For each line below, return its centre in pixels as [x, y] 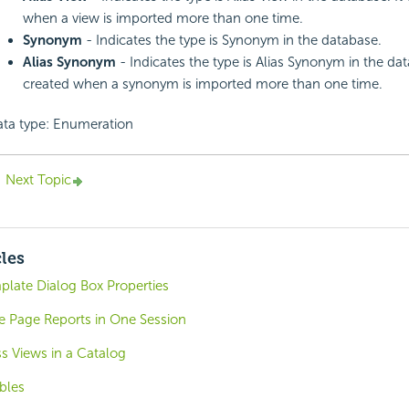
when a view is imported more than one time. [163, 19]
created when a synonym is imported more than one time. [202, 84]
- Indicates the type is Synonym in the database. [231, 41]
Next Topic [38, 180]
